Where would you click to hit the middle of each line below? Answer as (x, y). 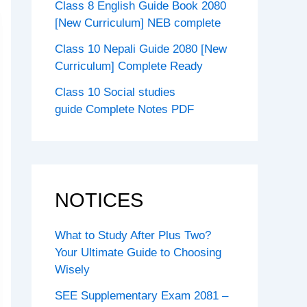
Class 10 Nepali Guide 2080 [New (141, 49)
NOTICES (99, 200)
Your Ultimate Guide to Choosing (138, 253)
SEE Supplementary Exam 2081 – (142, 295)
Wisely (72, 270)
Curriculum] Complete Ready (129, 66)
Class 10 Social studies (115, 92)
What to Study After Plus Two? (133, 236)
